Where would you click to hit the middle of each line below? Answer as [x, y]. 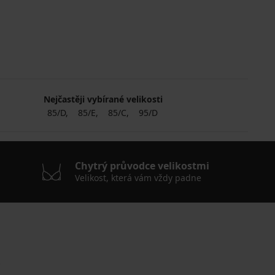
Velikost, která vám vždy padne [138, 177]
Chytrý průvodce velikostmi [142, 165]
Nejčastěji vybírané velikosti [103, 99]
